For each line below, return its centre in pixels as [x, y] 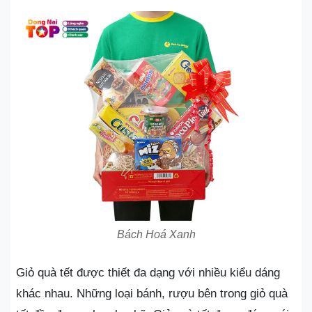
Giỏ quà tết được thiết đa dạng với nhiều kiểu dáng [148, 273]
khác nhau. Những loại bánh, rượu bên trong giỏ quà [152, 294]
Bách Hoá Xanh [156, 234]
